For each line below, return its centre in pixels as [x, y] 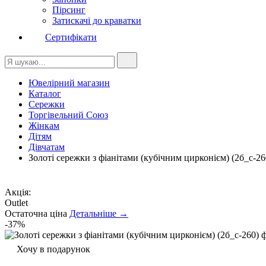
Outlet [16, 203]
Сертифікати [71, 37]
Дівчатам [47, 147]
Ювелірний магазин [69, 83]
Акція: [18, 192]
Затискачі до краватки [97, 20]
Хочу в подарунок [53, 249]
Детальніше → [99, 213]
